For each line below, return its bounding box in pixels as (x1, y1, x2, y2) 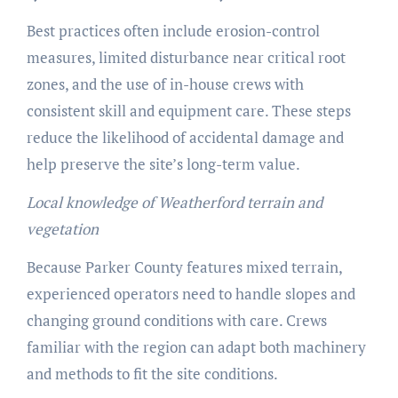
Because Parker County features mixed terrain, (26, 257, 342, 278)
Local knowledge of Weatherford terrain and (26, 192, 322, 213)
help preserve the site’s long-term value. (26, 154, 300, 175)
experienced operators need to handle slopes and (26, 283, 355, 305)
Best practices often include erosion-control (26, 20, 320, 42)
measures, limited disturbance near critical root (26, 47, 346, 68)
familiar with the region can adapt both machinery (26, 337, 366, 358)
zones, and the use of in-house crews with (26, 74, 304, 95)
